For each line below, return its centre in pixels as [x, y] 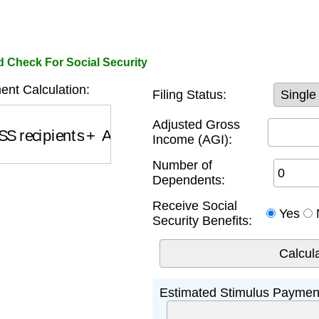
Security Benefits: [202, 221]
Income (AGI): [192, 140]
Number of [182, 165]
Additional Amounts [156, 125]
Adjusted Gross [196, 125]
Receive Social [195, 206]
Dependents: [189, 180]
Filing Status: [189, 94]
